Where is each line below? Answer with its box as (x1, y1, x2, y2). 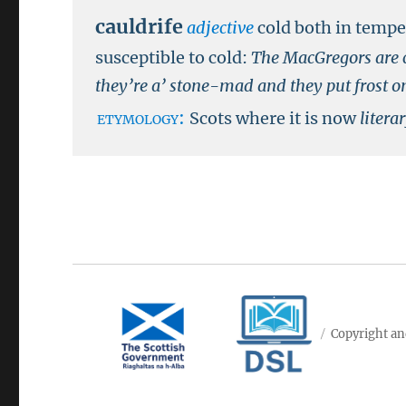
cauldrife (95, 14, 184, 39)
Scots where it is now (189, 108, 361, 129)
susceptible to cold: (95, 47, 248, 68)
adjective (187, 17, 255, 38)
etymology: (97, 107, 190, 129)
